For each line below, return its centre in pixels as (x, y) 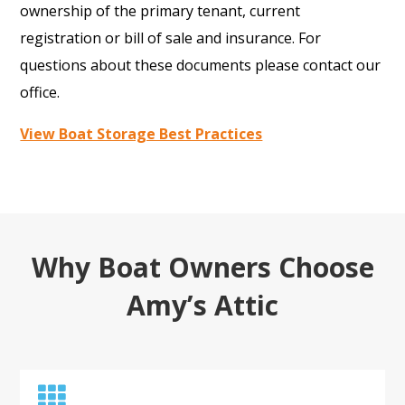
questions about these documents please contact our (201, 65)
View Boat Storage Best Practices (141, 133)
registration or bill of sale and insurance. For (171, 38)
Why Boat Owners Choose (202, 268)
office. (40, 92)
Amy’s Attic (202, 306)
